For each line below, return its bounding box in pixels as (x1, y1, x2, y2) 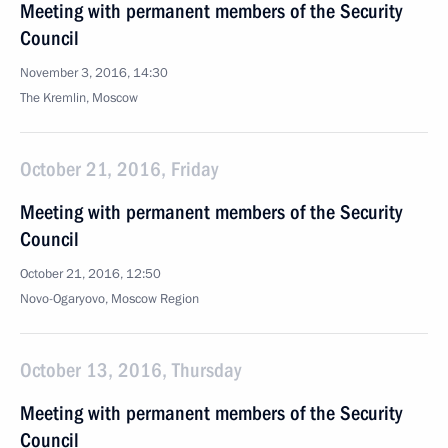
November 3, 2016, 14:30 (20, 64, 168, 82)
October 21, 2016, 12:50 (20, 265, 161, 283)
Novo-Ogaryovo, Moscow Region (20, 290, 199, 308)
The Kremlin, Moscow (20, 89, 138, 107)
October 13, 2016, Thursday (20, 358, 241, 382)
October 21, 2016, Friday (20, 157, 218, 181)
